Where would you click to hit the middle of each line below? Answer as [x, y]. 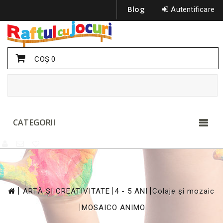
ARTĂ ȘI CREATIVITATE [66, 191]
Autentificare [193, 9]
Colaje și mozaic [183, 191]
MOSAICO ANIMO [113, 208]
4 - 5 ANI [131, 191]
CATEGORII [34, 122]
